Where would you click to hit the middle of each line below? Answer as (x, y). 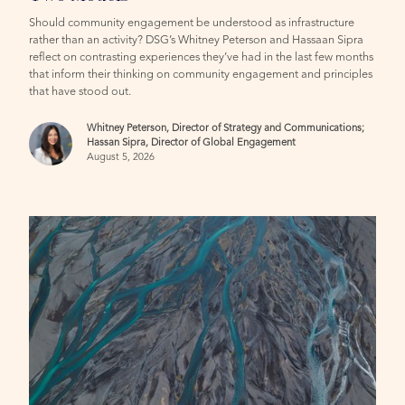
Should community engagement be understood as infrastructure (192, 23)
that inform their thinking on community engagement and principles (201, 74)
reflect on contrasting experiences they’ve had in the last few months (202, 57)
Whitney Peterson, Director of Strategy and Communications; (226, 128)
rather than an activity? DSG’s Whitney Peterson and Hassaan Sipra (197, 40)
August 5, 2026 (121, 157)
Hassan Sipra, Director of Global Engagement (192, 143)
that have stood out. (80, 91)
